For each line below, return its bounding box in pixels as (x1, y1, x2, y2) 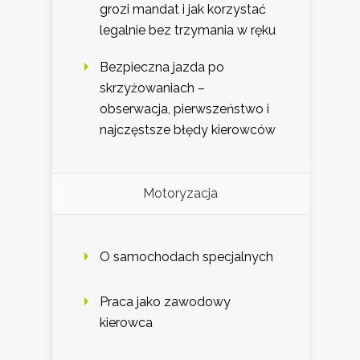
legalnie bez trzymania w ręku (100, 22, 276, 39)
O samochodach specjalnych (100, 249, 273, 265)
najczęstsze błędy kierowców (100, 122, 276, 138)
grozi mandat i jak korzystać (100, 2, 266, 18)
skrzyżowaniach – (100, 80, 205, 96)
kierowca (100, 315, 153, 331)
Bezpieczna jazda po (100, 59, 224, 76)
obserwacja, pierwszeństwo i (100, 101, 269, 117)
